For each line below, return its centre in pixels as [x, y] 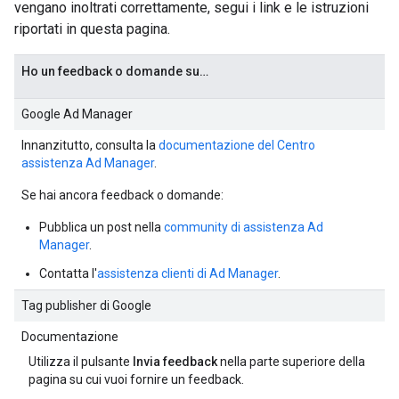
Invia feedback [175, 362]
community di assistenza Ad [244, 227]
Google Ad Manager [77, 114]
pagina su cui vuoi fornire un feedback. [136, 379]
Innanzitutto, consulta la [90, 145]
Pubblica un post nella [102, 227]
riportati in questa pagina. [92, 29]
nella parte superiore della [291, 362]
